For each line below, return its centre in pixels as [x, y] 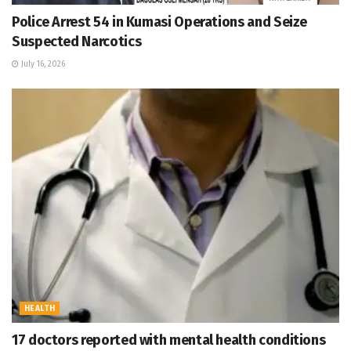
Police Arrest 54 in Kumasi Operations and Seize [160, 22]
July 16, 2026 [42, 64]
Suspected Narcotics [77, 41]
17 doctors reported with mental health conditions [169, 340]
